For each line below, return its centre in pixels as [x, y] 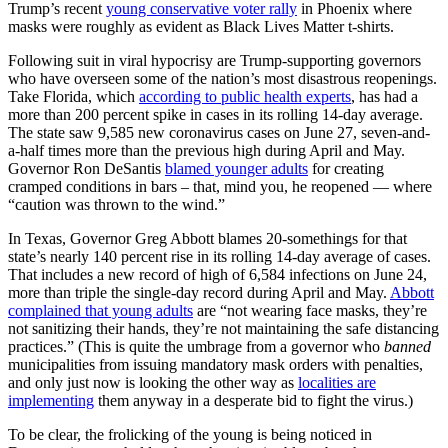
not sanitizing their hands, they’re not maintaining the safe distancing [223, 329]
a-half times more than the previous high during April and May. [206, 151]
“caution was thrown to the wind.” [116, 205]
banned [407, 347]
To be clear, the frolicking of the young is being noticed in [190, 435]
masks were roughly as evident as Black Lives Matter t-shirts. [201, 27]
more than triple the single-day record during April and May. [199, 293]
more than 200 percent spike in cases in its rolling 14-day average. [215, 115]
